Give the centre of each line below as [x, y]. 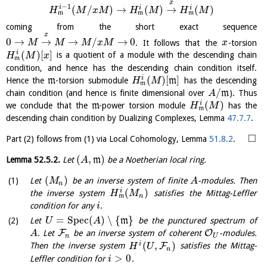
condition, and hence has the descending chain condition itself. [131, 68]
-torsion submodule [94, 80]
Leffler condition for [69, 258]
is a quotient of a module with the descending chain [155, 55]
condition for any [63, 206]
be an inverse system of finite [130, 181]
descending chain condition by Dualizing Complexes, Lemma [117, 118]
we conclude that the [49, 106]
